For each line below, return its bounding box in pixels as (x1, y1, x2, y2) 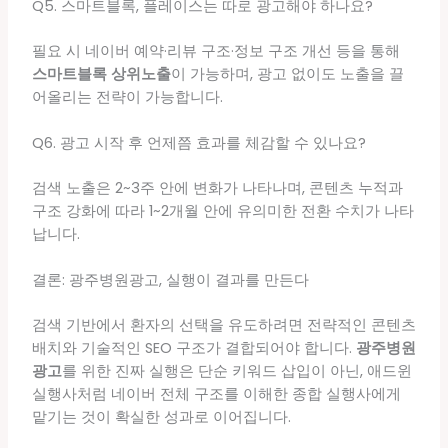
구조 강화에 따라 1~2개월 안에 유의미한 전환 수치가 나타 (31, 200, 414, 221)
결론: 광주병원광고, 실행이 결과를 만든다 (31, 270, 309, 291)
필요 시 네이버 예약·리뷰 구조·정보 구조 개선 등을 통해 (31, 40, 400, 61)
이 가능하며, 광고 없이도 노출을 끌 (170, 63, 404, 84)
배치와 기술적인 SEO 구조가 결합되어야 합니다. (31, 338, 356, 359)
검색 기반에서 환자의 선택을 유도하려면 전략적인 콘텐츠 (31, 315, 416, 336)
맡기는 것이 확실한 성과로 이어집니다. (31, 407, 291, 428)
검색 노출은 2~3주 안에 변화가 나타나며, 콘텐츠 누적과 (31, 177, 403, 198)
